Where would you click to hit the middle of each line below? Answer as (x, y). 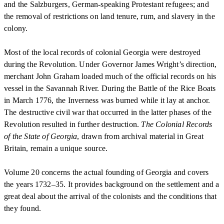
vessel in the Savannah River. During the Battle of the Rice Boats (110, 88)
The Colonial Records (177, 124)
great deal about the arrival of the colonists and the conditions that (110, 196)
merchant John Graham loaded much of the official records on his (110, 76)
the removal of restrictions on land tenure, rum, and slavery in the (109, 16)
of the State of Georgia (41, 136)
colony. (16, 28)
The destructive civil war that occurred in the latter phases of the (108, 112)
